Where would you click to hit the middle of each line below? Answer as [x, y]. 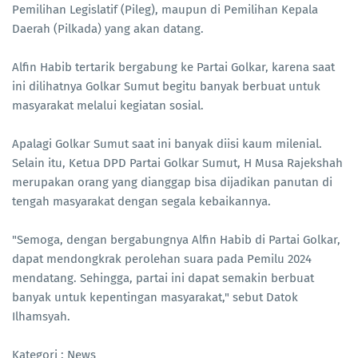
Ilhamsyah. [41, 317]
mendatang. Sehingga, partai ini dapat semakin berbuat [163, 278]
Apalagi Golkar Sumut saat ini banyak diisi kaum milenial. [167, 144]
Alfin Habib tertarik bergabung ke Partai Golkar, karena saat [173, 68]
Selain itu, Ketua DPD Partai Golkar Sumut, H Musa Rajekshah [177, 163]
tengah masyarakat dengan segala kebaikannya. [141, 202]
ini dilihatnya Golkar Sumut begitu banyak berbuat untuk [166, 87]
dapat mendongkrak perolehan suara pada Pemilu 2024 [162, 259]
